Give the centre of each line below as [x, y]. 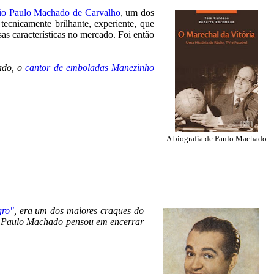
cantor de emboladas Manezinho [90, 67]
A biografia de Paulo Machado [217, 139]
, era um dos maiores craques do [79, 210]
